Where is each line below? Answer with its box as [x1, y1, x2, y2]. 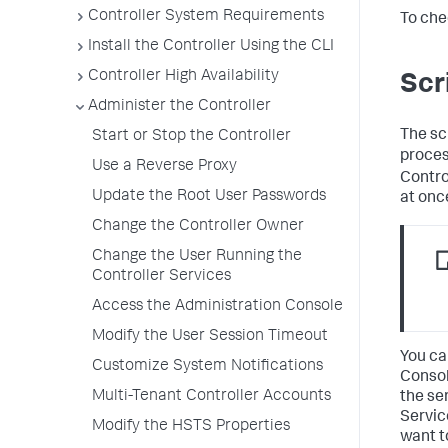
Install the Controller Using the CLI [88, 39, 334, 55]
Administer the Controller [88, 99, 271, 115]
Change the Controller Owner [92, 219, 304, 235]
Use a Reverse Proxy [92, 159, 237, 175]
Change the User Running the [92, 249, 302, 265]
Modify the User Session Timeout [92, 329, 328, 345]
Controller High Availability [88, 69, 279, 85]
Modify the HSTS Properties [92, 419, 290, 435]
